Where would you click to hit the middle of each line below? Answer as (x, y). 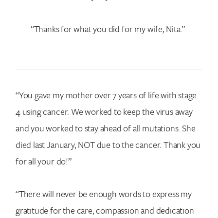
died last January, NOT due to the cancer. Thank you (108, 144)
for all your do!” (44, 161)
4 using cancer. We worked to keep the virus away (104, 111)
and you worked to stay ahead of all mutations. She (106, 128)
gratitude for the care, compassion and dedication (105, 210)
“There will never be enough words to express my (104, 194)
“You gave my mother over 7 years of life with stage (106, 95)
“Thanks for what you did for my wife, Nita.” (108, 28)
